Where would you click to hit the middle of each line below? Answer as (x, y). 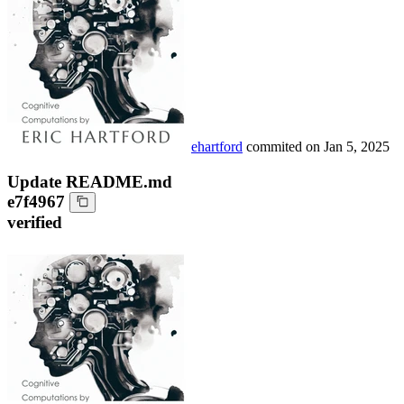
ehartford (217, 147)
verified (35, 222)
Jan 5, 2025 (357, 147)
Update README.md (90, 181)
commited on (285, 147)
